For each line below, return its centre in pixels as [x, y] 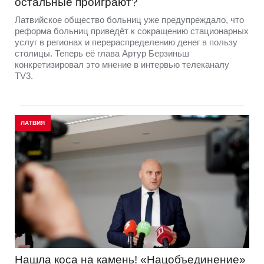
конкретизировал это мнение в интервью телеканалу [122, 64]
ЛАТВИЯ [33, 123]
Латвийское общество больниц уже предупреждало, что [129, 19]
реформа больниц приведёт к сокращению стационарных [132, 31]
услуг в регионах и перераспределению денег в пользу [126, 42]
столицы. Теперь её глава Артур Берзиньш [102, 53]
